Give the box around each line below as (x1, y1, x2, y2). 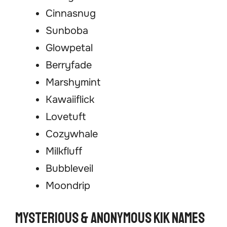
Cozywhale (46, 128, 98, 141)
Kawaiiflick (46, 93, 94, 106)
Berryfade (46, 59, 92, 72)
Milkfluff (46, 145, 82, 158)
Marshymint (46, 76, 100, 89)
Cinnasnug (46, 7, 96, 20)
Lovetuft (46, 110, 86, 124)
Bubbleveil (46, 162, 93, 175)
